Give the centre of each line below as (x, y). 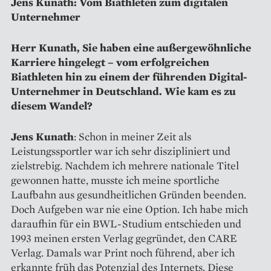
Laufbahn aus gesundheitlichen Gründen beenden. (129, 194)
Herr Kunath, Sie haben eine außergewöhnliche (131, 47)
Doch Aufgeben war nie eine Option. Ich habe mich (129, 209)
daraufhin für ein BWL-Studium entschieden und (126, 223)
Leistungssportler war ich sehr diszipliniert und (121, 151)
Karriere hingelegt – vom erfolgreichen (110, 62)
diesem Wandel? (52, 105)
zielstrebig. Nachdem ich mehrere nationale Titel (125, 165)
